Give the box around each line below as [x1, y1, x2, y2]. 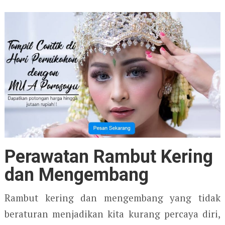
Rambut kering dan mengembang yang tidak [4, 191, 221, 204]
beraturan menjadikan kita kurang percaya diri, [4, 207, 221, 220]
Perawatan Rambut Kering [4, 146, 213, 167]
